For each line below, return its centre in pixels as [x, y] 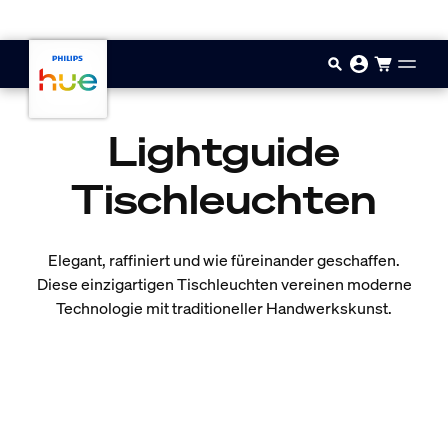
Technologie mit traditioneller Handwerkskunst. [224, 308]
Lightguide [224, 151]
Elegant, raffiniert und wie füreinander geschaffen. [224, 260]
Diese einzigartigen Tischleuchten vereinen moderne [224, 284]
